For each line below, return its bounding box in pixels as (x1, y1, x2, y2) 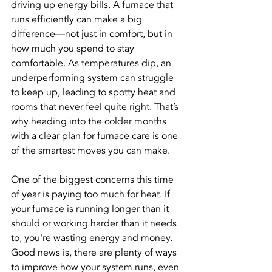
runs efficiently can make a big (11, 13, 144, 26)
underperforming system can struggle (11, 71, 176, 84)
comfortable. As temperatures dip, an (11, 56, 174, 70)
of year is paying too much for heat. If (11, 188, 172, 201)
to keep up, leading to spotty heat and (11, 86, 178, 99)
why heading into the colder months (11, 115, 169, 128)
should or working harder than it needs (11, 217, 179, 230)
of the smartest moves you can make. (11, 144, 170, 157)
